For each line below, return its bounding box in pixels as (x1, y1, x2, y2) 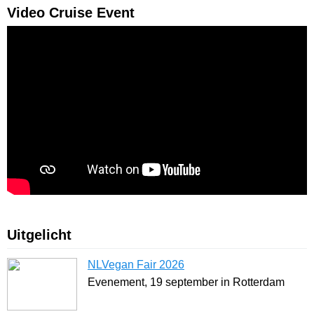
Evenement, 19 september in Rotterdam (88, 276, 285, 289)
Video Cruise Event (7, 5, 135, 21)
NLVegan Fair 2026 (88, 259, 184, 271)
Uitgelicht (7, 227, 71, 243)
